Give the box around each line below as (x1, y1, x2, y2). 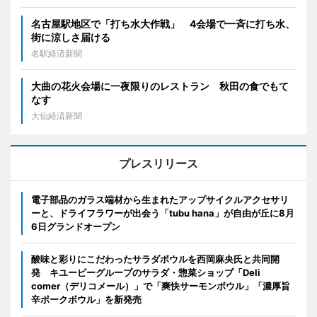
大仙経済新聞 (31, 110, 82, 122)
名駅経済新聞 (31, 48, 82, 59)
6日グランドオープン (31, 221, 120, 233)
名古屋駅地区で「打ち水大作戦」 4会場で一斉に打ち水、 (31, 18, 295, 30)
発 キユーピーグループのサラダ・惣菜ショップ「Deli (31, 267, 260, 279)
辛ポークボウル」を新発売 (31, 294, 142, 306)
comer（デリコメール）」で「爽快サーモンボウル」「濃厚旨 (31, 280, 290, 292)
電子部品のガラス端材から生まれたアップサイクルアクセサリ (31, 194, 289, 206)
